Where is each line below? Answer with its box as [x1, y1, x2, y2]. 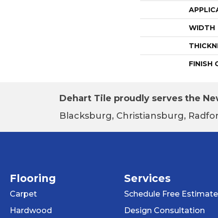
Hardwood [10, 205, 52, 215]
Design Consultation [124, 205, 205, 215]
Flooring [10, 172, 56, 184]
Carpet [10, 189, 37, 199]
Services [124, 172, 171, 184]
